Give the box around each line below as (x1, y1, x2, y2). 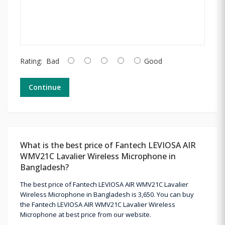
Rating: (20, 56, 42, 66)
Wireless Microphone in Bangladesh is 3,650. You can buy (20, 189, 194, 199)
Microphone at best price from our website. (20, 209, 151, 219)
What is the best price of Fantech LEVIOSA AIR (20, 139, 196, 151)
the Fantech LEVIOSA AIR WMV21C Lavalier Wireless (20, 199, 175, 209)
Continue (29, 82, 61, 92)
